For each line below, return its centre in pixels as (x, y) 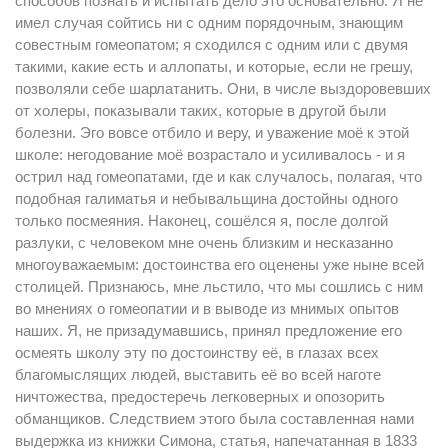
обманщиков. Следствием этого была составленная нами (214, 418)
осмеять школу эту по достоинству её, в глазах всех (197, 352)
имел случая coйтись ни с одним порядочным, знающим (209, 22)
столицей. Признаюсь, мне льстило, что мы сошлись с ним (219, 286)
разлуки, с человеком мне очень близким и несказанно (204, 242)
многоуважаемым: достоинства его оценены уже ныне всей (219, 264)
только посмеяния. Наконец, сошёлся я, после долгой (201, 220)
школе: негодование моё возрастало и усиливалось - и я (210, 154)
